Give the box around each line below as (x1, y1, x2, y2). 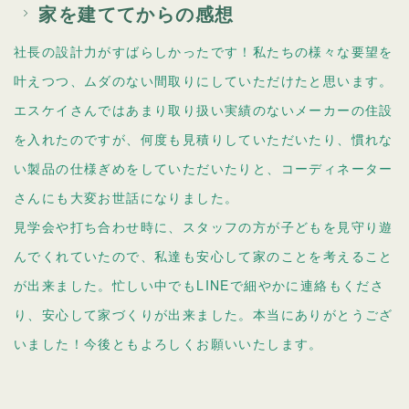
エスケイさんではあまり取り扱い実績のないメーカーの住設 (14, 100, 393, 119)
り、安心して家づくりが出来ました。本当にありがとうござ (14, 304, 393, 323)
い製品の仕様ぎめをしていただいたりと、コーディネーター (14, 158, 393, 177)
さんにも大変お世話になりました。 (14, 187, 239, 206)
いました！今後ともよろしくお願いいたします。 (14, 333, 323, 352)
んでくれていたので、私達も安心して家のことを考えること (14, 246, 393, 265)
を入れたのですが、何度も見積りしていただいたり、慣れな (14, 129, 393, 148)
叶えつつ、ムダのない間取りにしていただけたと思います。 (14, 70, 393, 89)
